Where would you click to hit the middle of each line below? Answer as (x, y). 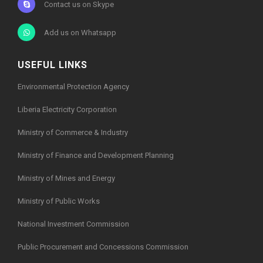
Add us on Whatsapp (80, 33)
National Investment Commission (73, 224)
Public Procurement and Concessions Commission (103, 247)
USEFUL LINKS (53, 65)
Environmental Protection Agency (73, 87)
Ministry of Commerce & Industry (73, 132)
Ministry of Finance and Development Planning (96, 155)
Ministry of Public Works (59, 201)
